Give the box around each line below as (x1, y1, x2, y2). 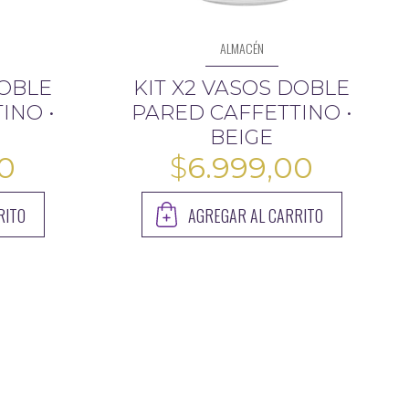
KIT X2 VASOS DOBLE (133, 75, 351, 100)
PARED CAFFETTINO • (131, 100, 352, 125)
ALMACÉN (219, 37, 264, 58)
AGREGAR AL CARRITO (187, 203, 323, 227)
